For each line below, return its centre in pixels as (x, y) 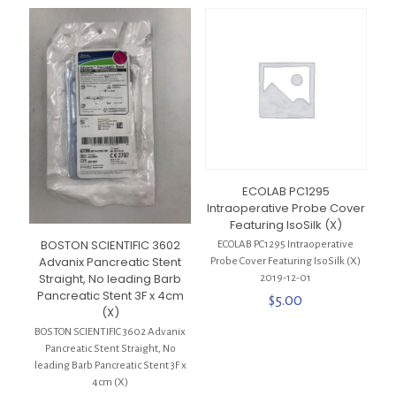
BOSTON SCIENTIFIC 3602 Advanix (110, 332)
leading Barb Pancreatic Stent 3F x (110, 366)
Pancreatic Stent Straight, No (110, 349)
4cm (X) (110, 383)
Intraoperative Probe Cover (286, 209)
